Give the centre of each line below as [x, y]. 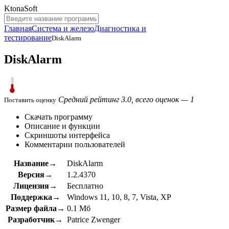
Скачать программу [59, 117]
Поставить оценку [30, 100]
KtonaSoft [21, 8]
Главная [18, 28]
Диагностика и [120, 28]
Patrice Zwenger [94, 219]
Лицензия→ [35, 186]
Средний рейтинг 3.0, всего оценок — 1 [126, 99]
